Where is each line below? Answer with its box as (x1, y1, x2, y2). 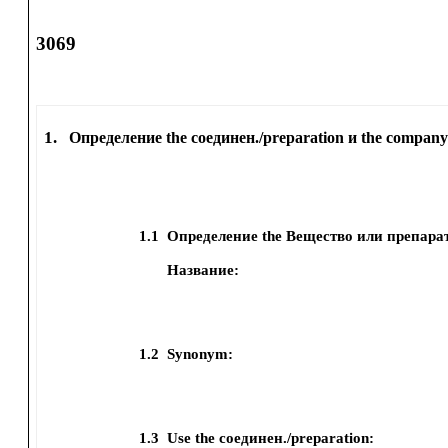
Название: (167, 262, 240, 278)
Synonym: (166, 346, 233, 362)
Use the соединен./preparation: (166, 430, 374, 446)
